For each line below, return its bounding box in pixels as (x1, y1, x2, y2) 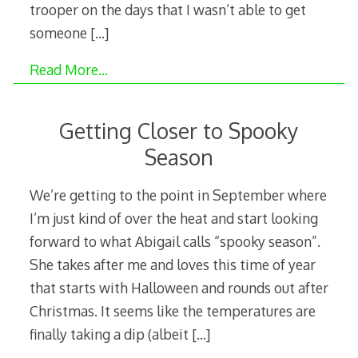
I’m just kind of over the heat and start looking (29, 209, 318, 228)
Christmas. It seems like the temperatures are (29, 302, 316, 320)
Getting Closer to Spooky (59, 117, 299, 144)
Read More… (29, 61, 108, 79)
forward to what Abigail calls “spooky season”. (29, 233, 320, 251)
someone (29, 23, 90, 42)
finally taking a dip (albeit (29, 325, 192, 344)
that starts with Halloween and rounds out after (29, 279, 328, 297)
